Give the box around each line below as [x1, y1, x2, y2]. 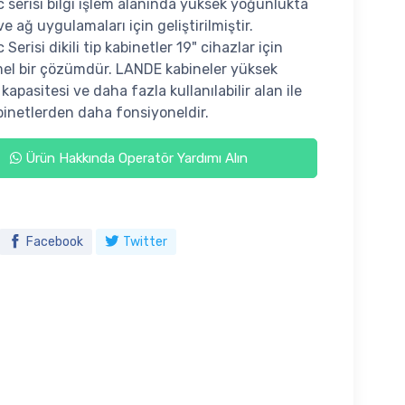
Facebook [25, 233, 83, 250]
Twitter [122, 233, 167, 250]
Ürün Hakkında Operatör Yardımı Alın [22, 149, 249, 166]
